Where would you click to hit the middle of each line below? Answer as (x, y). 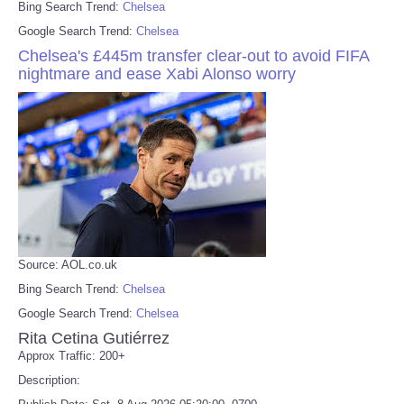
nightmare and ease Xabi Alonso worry (157, 73)
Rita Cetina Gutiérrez (94, 338)
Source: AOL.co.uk (68, 264)
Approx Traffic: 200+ (72, 355)
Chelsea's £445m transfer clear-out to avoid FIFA (193, 55)
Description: (49, 380)
